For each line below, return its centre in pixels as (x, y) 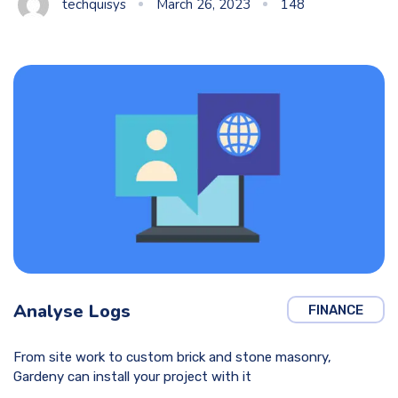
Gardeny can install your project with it (132, 377)
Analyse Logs (72, 312)
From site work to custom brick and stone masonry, (172, 358)
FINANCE (336, 310)
